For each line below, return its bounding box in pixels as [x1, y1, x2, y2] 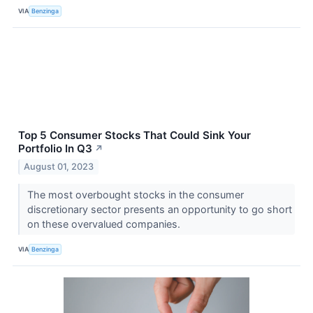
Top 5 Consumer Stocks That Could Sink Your [18, 129, 251, 143]
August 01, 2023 [24, 161, 94, 173]
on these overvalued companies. [27, 218, 183, 231]
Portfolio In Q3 [18, 142, 92, 156]
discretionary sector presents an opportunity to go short [27, 203, 292, 216]
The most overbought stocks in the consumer [27, 189, 244, 201]
